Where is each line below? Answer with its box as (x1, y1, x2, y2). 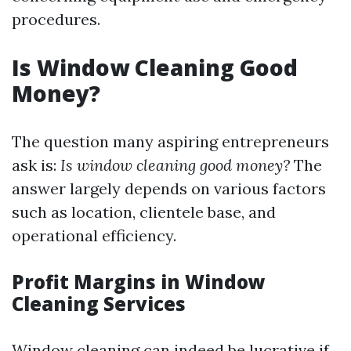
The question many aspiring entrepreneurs (12, 132, 329, 151)
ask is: (12, 155, 60, 175)
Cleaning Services (12, 291, 186, 317)
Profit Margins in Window (12, 269, 266, 295)
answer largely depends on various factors (12, 179, 326, 198)
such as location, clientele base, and (12, 202, 276, 222)
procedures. (12, 9, 100, 29)
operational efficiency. (12, 226, 176, 245)
